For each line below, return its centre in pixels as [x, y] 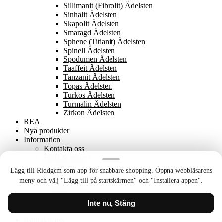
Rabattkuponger [69, 193]
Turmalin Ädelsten [92, 104]
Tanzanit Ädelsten [92, 77]
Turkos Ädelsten [89, 95]
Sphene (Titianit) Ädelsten [104, 42]
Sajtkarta [57, 184]
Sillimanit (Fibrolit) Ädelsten [108, 6]
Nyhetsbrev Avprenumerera [87, 202]
